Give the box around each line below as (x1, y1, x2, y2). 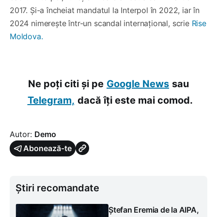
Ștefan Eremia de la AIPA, (108, 204, 199, 215)
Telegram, (27, 94, 75, 106)
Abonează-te (23, 143, 72, 153)
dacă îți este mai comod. (77, 94, 193, 106)
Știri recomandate (15, 182, 99, 194)
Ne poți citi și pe (28, 77, 104, 90)
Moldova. (10, 31, 43, 41)
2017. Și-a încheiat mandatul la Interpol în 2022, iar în (10, 5, 200, 15)
